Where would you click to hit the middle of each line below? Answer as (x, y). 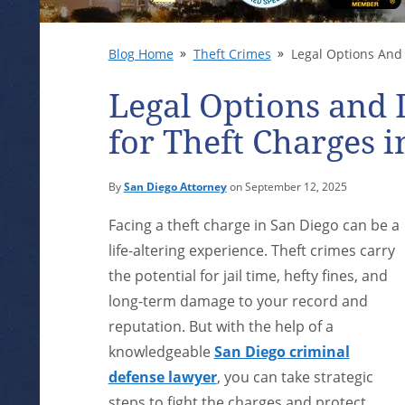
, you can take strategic (295, 377)
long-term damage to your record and (238, 301)
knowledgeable (161, 352)
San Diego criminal (282, 352)
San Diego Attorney (175, 187)
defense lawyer (162, 377)
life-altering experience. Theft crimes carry (251, 250)
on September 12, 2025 (287, 187)
